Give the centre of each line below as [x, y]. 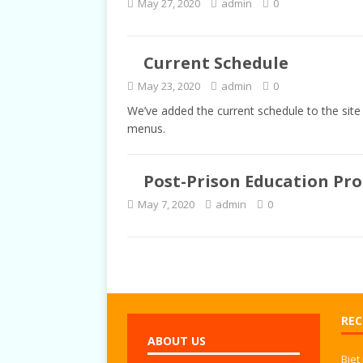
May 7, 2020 [166, 204]
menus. [146, 128]
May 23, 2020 [169, 86]
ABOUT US [177, 341]
